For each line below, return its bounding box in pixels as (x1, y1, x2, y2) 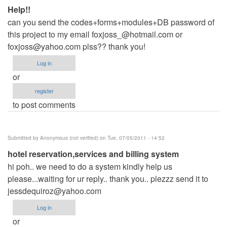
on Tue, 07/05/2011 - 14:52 (98, 134, 165, 141)
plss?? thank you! (81, 40, 145, 52)
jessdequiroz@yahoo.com (8, 184, 101, 197)
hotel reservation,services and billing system (8, 147, 179, 160)
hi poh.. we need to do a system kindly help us (8, 160, 172, 172)
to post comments (13, 98, 75, 110)
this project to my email (8, 28, 92, 40)
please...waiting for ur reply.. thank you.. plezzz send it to (8, 172, 208, 184)
